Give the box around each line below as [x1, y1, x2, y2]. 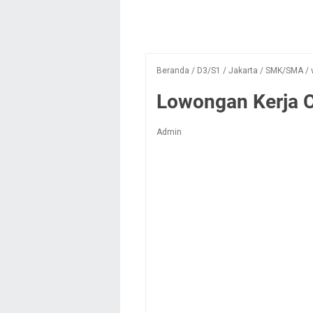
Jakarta [228, 65, 258, 75]
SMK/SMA [265, 65, 303, 75]
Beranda [156, 65, 189, 75]
